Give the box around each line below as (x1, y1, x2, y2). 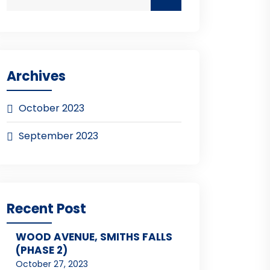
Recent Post (7, 199, 86, 219)
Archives (7, 67, 66, 86)
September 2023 (19, 129, 98, 143)
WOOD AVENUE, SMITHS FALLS (16, 230, 172, 245)
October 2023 (19, 101, 84, 116)
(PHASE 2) (16, 243, 67, 258)
